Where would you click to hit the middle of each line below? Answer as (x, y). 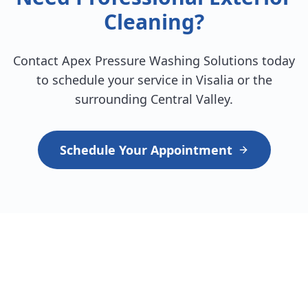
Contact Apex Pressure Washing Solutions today (154, 61)
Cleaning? (154, 22)
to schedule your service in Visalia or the (154, 80)
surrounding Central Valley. (154, 99)
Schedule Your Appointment (146, 150)
